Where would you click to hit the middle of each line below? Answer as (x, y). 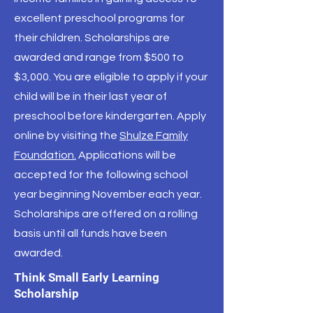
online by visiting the (67, 136)
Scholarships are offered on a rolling (106, 214)
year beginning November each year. (108, 194)
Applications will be (126, 155)
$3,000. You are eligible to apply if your (111, 77)
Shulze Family (154, 136)
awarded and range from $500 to (99, 57)
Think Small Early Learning (87, 277)
